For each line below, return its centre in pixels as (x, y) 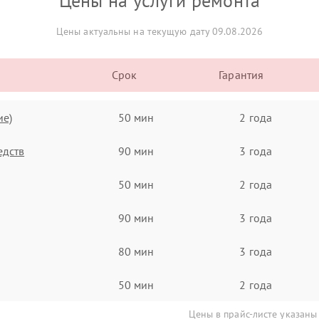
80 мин (136, 251)
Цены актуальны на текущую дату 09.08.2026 (159, 31)
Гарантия (241, 75)
